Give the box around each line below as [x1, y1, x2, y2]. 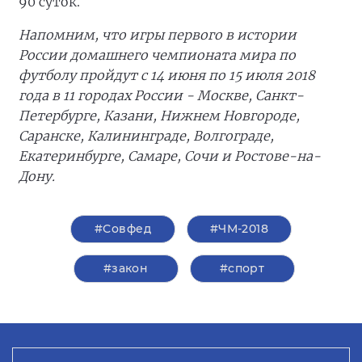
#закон [103, 261, 149, 276]
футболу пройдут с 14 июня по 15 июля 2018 [19, 67, 315, 84]
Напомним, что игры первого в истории [19, 27, 297, 44]
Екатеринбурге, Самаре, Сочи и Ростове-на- [19, 148, 321, 165]
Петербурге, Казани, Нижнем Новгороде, [19, 107, 300, 124]
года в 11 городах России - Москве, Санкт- [19, 87, 304, 104]
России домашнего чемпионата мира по [19, 47, 296, 64]
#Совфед [95, 221, 151, 237]
